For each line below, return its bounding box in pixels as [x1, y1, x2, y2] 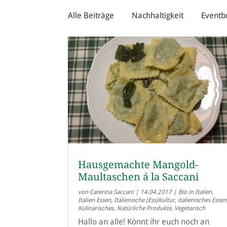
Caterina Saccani [90, 188, 134, 196]
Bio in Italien [178, 188, 212, 196]
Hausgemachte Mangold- [78, 158, 199, 171]
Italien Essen [78, 196, 111, 204]
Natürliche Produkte [117, 204, 172, 212]
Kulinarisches [78, 204, 114, 212]
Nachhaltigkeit [132, 11, 184, 21]
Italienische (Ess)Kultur [114, 196, 175, 204]
